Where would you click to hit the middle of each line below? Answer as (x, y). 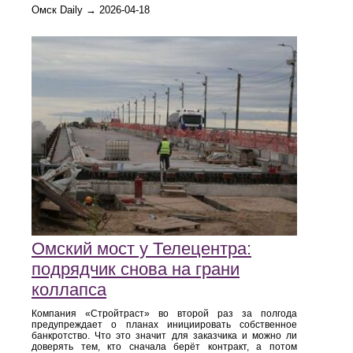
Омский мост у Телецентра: (141, 249)
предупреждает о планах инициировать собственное (164, 325)
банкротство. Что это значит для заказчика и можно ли (164, 336)
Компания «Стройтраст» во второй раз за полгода (164, 314)
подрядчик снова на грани (136, 269)
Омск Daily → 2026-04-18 (91, 9)
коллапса (69, 290)
